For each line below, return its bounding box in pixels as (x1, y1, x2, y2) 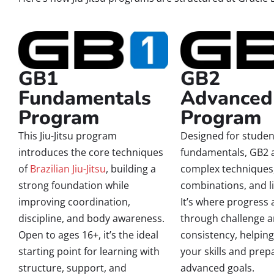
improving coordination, (18, 194, 130, 209)
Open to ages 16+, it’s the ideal (18, 228, 158, 242)
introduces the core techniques (18, 145, 163, 159)
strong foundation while (18, 178, 129, 192)
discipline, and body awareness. (18, 211, 165, 225)
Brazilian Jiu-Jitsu (30, 161, 106, 176)
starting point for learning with (18, 244, 160, 258)
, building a (106, 161, 156, 176)
